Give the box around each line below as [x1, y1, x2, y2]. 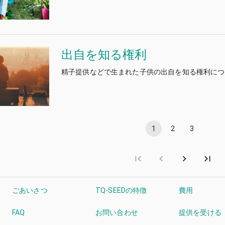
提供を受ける [179, 208, 221, 216]
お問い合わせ [95, 208, 138, 216]
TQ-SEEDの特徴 [95, 186, 147, 194]
